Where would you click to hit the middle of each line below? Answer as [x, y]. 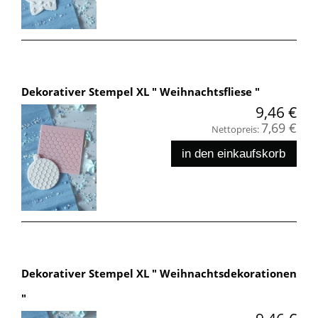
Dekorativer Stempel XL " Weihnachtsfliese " [141, 91]
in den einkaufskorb [234, 154]
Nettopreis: [236, 129]
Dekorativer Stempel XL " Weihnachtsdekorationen [159, 273]
